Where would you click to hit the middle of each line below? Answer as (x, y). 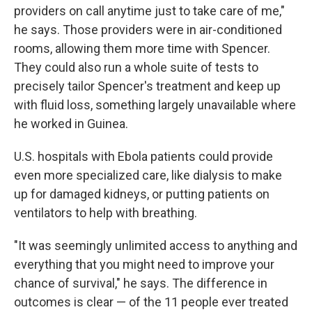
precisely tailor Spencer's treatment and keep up (147, 86)
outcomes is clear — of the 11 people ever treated (151, 302)
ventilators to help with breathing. (106, 213)
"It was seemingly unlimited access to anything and (156, 245)
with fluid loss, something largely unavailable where (155, 105)
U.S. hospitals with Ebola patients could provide (143, 156)
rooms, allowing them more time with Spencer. (142, 48)
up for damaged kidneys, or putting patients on (142, 194)
